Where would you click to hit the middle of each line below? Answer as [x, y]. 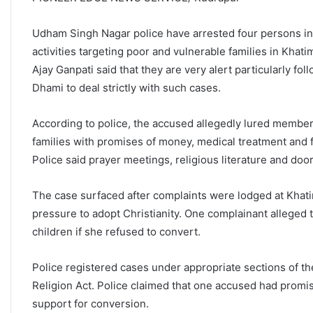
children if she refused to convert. [116, 232]
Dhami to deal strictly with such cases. [126, 88]
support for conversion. [90, 304]
